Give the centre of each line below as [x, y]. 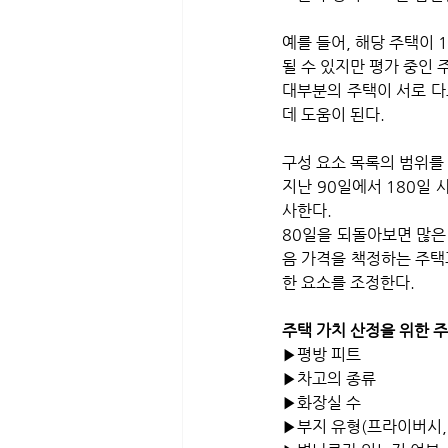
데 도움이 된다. [333, 114]
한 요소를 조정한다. [348, 282]
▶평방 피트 [321, 354]
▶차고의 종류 [329, 378]
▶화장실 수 [321, 402]
